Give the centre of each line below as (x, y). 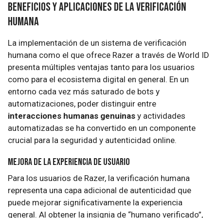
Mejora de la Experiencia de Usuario (69, 162)
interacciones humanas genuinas (72, 116)
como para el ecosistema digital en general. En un (98, 79)
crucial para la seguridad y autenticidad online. (92, 140)
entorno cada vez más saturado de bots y (84, 91)
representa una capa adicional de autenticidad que (100, 190)
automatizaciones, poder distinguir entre (82, 104)
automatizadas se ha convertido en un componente (102, 128)
